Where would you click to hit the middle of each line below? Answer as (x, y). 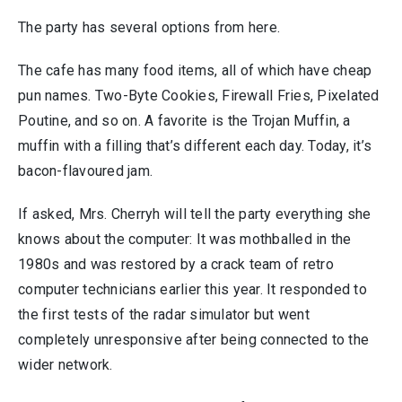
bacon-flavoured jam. (85, 170)
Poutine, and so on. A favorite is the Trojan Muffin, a (184, 120)
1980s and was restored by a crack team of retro (176, 264)
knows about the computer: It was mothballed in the (185, 239)
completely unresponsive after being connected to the (193, 339)
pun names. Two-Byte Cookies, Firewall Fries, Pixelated (199, 95)
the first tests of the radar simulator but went (164, 314)
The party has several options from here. (149, 27)
